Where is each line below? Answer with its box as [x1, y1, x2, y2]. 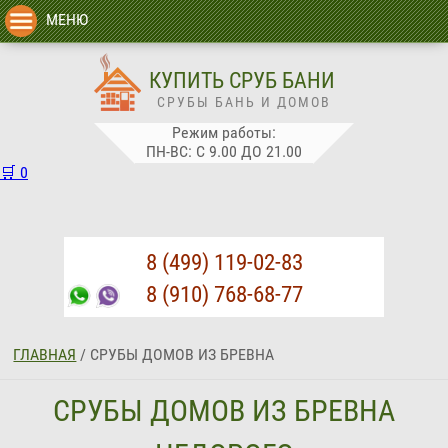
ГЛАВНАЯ [13, 345, 77, 364]
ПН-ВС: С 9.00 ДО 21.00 [146, 142, 302, 161]
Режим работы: [172, 123, 276, 142]
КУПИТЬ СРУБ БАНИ [149, 67, 335, 93]
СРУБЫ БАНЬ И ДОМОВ [157, 94, 331, 110]
